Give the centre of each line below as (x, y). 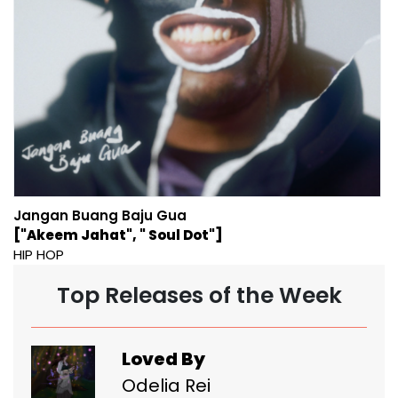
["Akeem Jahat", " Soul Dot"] (118, 235)
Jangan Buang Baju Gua (100, 215)
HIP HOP (39, 254)
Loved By (163, 358)
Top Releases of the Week (199, 295)
